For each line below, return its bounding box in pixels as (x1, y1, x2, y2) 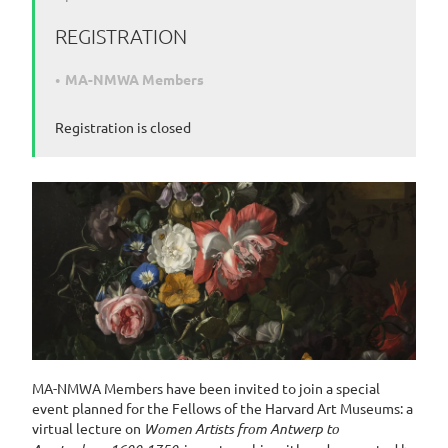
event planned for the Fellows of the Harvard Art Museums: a (32, 399, 413, 418)
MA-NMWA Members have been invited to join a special (32, 379, 380, 398)
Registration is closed (55, 118, 191, 137)
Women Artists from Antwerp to (144, 419, 339, 439)
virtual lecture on (32, 419, 144, 438)
